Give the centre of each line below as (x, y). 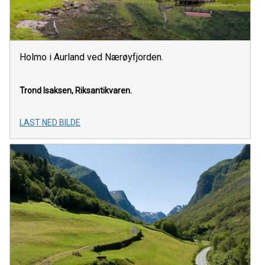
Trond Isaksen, (46, 91)
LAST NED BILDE (50, 123)
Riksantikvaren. (104, 91)
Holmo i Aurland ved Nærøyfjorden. (91, 57)
